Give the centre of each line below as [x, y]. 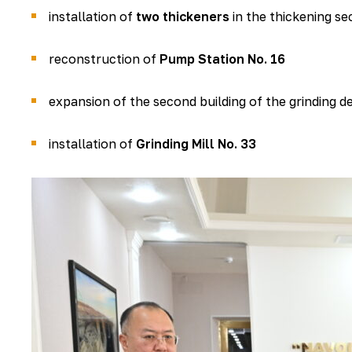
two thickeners [183, 16]
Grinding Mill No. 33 [196, 144]
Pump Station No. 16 [222, 59]
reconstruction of [104, 59]
